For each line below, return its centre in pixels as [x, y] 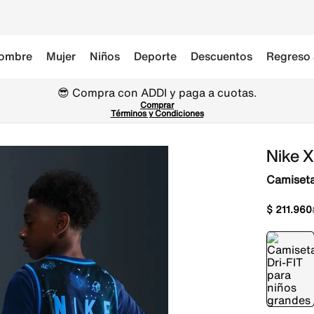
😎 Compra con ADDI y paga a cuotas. [157, 93]
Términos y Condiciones [157, 113]
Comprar [157, 105]
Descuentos [221, 56]
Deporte [155, 56]
